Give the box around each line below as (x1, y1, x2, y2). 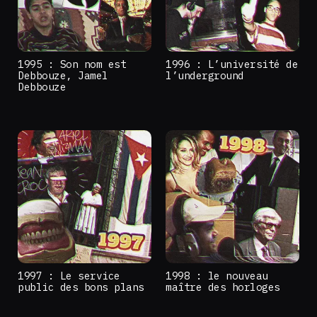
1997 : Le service (18, 269, 120, 283)
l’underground (166, 69, 244, 83)
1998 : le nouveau (166, 269, 268, 283)
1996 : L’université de (166, 57, 299, 71)
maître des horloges (166, 280, 280, 294)
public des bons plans (18, 280, 144, 294)
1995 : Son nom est (18, 57, 127, 71)
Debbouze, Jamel (18, 69, 108, 83)
